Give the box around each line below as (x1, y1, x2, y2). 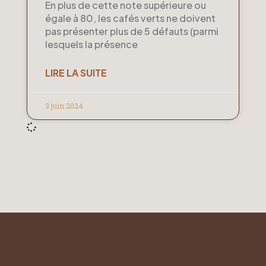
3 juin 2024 (45, 100, 83, 110)
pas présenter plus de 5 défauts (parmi (45, 24, 218, 37)
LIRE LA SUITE (45, 66, 107, 79)
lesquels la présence (45, 37, 138, 50)
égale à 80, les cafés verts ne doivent (45, 11, 216, 24)
